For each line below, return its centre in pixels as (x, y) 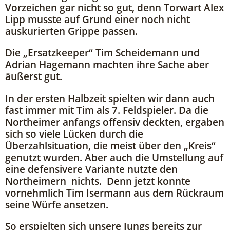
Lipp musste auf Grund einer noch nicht (98, 19)
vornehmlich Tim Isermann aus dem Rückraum (114, 193)
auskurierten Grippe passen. (71, 31)
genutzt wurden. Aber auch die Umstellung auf (114, 157)
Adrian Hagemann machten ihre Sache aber (107, 65)
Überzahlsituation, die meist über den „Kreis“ (110, 145)
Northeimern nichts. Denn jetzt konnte (98, 181)
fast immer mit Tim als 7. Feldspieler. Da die (107, 110)
